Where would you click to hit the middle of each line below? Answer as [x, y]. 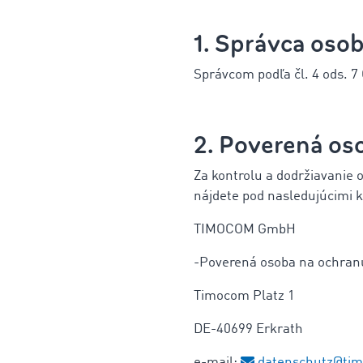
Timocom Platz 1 [244, 296]
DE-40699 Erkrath [248, 329]
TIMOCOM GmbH [245, 230]
